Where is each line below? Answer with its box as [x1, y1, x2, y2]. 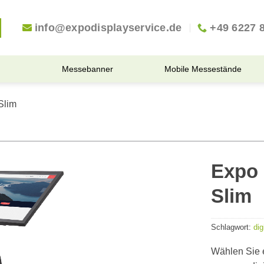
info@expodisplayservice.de [34, 21, 182, 34]
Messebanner [62, 64, 114, 74]
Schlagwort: [210, 223, 253, 232]
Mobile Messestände [164, 64, 242, 74]
